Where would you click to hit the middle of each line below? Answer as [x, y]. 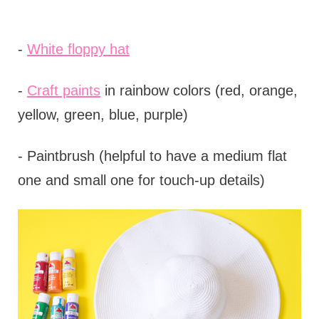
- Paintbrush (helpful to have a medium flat [152, 156]
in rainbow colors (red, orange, [199, 91]
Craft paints [63, 91]
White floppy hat [78, 49]
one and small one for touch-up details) [141, 181]
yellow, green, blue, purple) [103, 115]
